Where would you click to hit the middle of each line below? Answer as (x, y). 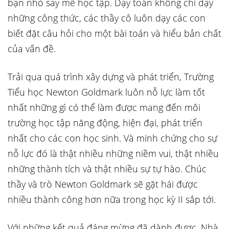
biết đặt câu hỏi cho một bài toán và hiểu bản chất (114, 33)
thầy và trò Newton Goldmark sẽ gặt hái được (103, 184)
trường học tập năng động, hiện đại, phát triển (105, 123)
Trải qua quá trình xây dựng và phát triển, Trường (111, 77)
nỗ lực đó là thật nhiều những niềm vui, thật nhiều (113, 153)
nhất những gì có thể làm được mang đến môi (104, 107)
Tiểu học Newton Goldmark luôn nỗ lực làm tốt (106, 92)
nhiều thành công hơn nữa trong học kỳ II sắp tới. (112, 199)
